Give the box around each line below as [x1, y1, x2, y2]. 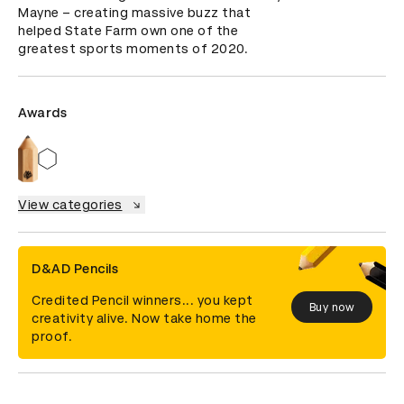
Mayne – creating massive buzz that [18, 5, 251, 20]
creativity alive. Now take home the [32, 311, 257, 326]
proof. [32, 329, 72, 344]
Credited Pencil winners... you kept [32, 293, 253, 308]
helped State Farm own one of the [18, 23, 238, 38]
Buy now [308, 300, 354, 314]
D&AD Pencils [32, 262, 118, 277]
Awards [18, 106, 67, 120]
